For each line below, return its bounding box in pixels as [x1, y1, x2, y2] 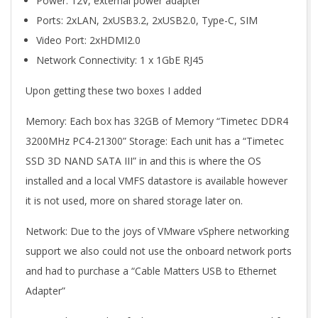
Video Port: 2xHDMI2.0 [36, 33, 141, 47]
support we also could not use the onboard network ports [26, 244, 292, 258]
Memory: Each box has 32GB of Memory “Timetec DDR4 [26, 114, 288, 128]
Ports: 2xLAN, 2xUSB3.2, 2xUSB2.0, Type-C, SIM [36, 13, 258, 27]
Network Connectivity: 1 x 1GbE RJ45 [36, 53, 204, 67]
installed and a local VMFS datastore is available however [26, 174, 287, 187]
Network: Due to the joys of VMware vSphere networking [26, 224, 289, 238]
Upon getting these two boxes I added [26, 84, 202, 97]
